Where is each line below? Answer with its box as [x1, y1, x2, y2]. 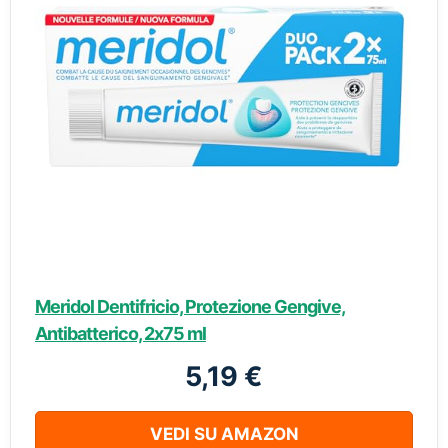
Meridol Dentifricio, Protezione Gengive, [35, 296, 345, 317]
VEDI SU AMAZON [149, 424, 299, 444]
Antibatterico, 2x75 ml [35, 323, 206, 344]
